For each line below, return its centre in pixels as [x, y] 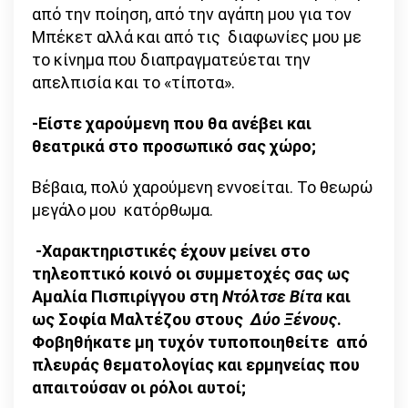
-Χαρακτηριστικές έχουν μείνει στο [171, 251]
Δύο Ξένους [294, 320]
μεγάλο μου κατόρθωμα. [122, 210]
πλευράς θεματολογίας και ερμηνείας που [196, 365]
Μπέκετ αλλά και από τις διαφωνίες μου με [197, 37]
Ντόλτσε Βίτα [272, 297]
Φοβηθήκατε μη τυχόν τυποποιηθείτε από [200, 342]
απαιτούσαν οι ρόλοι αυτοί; [141, 388]
